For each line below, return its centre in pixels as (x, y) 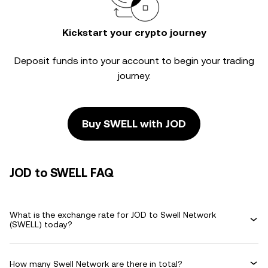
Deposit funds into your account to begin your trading (134, 61)
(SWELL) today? (41, 224)
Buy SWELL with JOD (134, 124)
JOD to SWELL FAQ (62, 173)
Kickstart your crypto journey (134, 33)
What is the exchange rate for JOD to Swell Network (113, 215)
